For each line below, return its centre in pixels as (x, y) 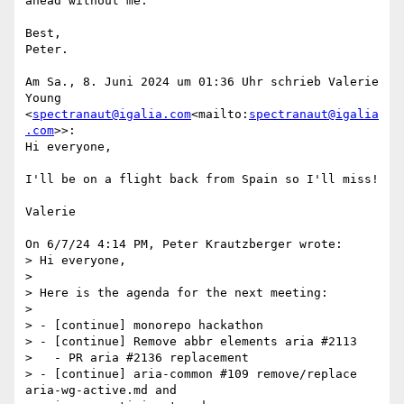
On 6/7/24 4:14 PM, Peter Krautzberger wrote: (184, 244)
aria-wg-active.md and (101, 390)
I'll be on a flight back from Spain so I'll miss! (202, 179)
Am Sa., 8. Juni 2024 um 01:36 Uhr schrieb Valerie (202, 82)
